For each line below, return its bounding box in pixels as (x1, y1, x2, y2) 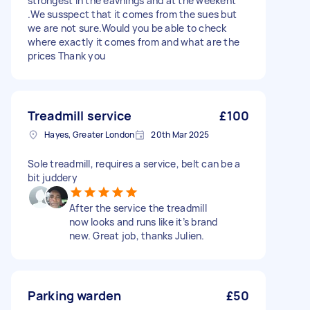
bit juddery (28, 171, 77, 184)
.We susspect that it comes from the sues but (28, 8, 237, 21)
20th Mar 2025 (151, 129, 210, 140)
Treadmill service (28, 107, 132, 124)
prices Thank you (28, 49, 105, 62)
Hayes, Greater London (44, 129, 135, 140)
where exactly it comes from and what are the (28, 35, 239, 48)
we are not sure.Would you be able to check (28, 21, 227, 35)
